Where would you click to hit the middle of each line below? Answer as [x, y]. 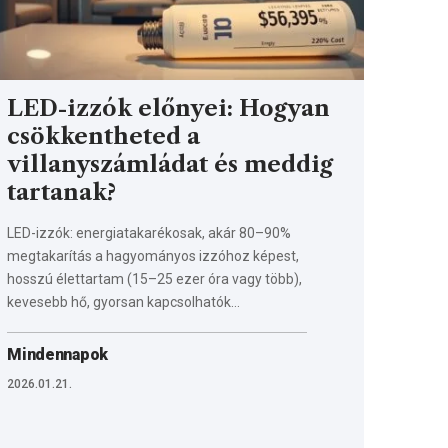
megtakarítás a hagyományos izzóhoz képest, [153, 255]
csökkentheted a [104, 136]
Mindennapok [57, 354]
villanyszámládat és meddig [170, 164]
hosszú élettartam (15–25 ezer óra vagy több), [155, 278]
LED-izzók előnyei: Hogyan [169, 108]
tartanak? [62, 192]
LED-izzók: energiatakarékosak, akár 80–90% [149, 232]
